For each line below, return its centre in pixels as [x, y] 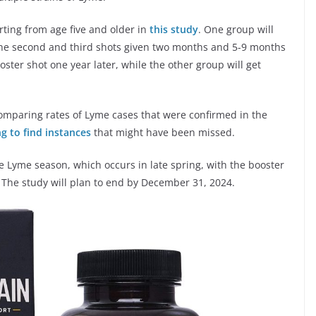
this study [174, 30]
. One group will [236, 30]
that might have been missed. [163, 133]
